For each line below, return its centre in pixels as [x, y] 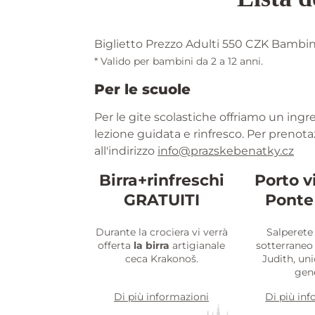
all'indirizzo [126, 151]
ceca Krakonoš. [161, 259]
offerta [116, 246]
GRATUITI [161, 200]
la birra [152, 246]
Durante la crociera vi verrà [161, 232]
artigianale [198, 246]
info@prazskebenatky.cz [226, 151]
